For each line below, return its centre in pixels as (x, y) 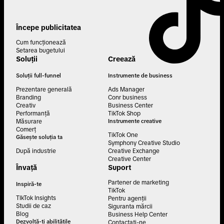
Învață (26, 168)
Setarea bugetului (40, 51)
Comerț (26, 130)
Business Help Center (138, 215)
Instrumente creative (135, 121)
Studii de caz (33, 206)
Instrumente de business (140, 76)
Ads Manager (126, 90)
